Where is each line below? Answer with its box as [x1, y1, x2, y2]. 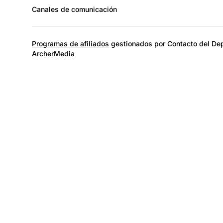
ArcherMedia [32, 49, 75, 58]
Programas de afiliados [32, 39, 109, 48]
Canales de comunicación [32, 4, 117, 13]
